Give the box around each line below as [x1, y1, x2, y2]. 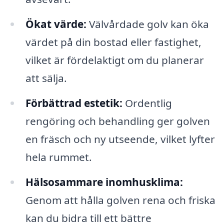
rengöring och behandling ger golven [25, 114, 210, 128]
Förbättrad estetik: [25, 96, 122, 110]
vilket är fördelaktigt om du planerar [25, 53, 204, 67]
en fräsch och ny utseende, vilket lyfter [25, 132, 215, 146]
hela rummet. [25, 150, 92, 164]
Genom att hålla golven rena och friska [25, 192, 215, 207]
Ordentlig [122, 96, 172, 110]
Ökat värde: [25, 17, 86, 31]
